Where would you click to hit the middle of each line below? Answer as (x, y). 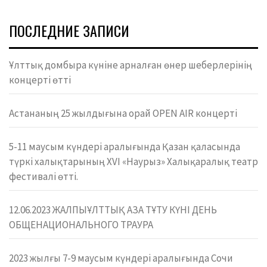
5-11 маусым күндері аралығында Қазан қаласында (125, 146)
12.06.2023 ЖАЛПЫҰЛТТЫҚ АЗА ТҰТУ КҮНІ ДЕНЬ (113, 209)
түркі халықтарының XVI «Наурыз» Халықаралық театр (133, 161)
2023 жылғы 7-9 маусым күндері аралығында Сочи (121, 258)
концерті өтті (40, 80)
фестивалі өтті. (44, 176)
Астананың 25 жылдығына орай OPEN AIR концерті (123, 113)
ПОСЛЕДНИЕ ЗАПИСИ (69, 30)
